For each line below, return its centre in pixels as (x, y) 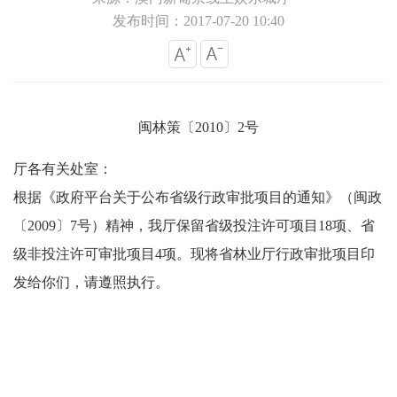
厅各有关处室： (63, 168)
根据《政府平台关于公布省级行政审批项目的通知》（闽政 (198, 197)
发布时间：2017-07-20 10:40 (198, 20)
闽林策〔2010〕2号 (198, 127)
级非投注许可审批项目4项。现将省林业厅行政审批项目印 (194, 253)
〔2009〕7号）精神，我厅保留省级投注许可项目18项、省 (194, 225)
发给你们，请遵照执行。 (91, 282)
